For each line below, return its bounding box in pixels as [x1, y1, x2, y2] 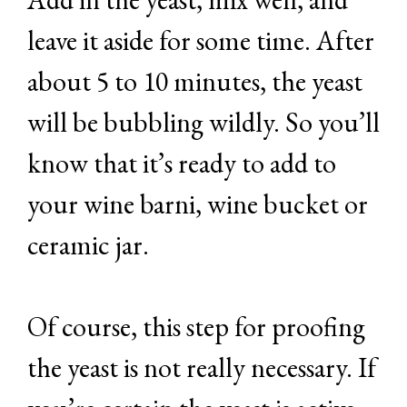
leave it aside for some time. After [27, 23, 374, 59]
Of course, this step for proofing [27, 309, 365, 345]
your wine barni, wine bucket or [27, 186, 368, 223]
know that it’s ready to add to [27, 145, 336, 182]
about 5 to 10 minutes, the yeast [27, 64, 362, 100]
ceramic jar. [27, 227, 149, 263]
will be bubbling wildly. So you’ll [27, 104, 380, 141]
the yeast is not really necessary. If [27, 350, 376, 386]
